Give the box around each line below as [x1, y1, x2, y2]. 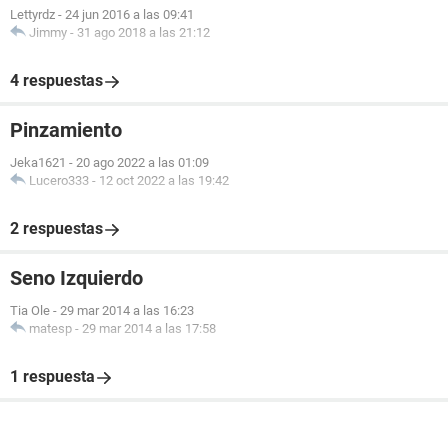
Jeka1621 [10, 155, 66, 170]
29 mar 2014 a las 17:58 [82, 321, 216, 336]
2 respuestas [10, 219, 103, 238]
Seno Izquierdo [10, 266, 143, 290]
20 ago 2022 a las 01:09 [76, 155, 209, 170]
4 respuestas [10, 71, 103, 90]
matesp [29, 321, 72, 336]
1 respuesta [10, 367, 95, 386]
